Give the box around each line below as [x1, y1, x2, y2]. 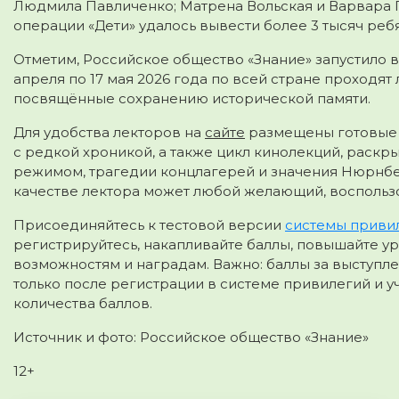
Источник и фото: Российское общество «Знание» [13, 328, 369, 346]
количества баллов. [13, 294, 152, 312]
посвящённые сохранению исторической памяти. [13, 89, 370, 107]
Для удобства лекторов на [13, 123, 205, 141]
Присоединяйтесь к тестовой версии [13, 216, 285, 233]
